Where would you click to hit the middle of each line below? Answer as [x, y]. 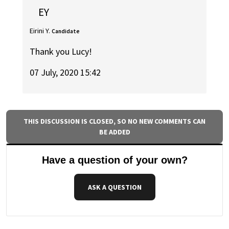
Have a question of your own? [114, 160]
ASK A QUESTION [114, 187]
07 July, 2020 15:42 [65, 72]
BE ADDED [114, 132]
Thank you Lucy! [61, 52]
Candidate [66, 31]
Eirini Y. [40, 30]
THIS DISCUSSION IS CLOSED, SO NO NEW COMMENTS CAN [114, 121]
